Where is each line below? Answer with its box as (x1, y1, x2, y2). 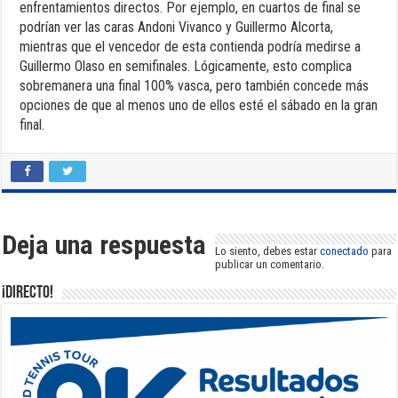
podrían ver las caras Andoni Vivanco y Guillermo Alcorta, (20, 19, 334, 36)
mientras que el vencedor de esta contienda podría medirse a (20, 38, 362, 56)
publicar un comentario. (215, 258, 325, 272)
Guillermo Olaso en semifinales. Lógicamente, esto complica (20, 58, 353, 76)
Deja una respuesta (2, 229, 207, 261)
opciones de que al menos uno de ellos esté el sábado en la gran (20, 97, 378, 115)
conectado (320, 244, 370, 259)
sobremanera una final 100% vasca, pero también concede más (20, 77, 370, 95)
